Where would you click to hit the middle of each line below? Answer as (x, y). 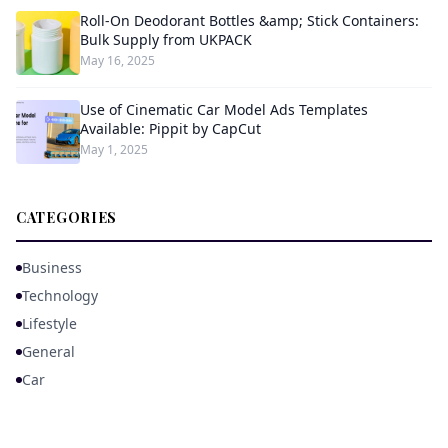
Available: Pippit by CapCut (170, 128)
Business (52, 267)
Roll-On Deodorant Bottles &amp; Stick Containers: (249, 20)
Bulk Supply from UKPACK (166, 39)
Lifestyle (49, 323)
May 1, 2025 (114, 149)
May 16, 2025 (117, 60)
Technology (60, 295)
